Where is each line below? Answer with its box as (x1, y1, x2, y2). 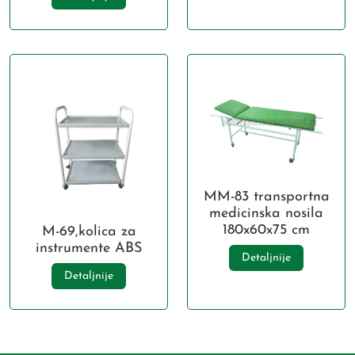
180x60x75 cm (223, 222, 310, 238)
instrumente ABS (36, 241, 142, 257)
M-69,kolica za (41, 224, 136, 240)
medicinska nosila (209, 205, 323, 221)
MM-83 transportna (203, 189, 330, 204)
